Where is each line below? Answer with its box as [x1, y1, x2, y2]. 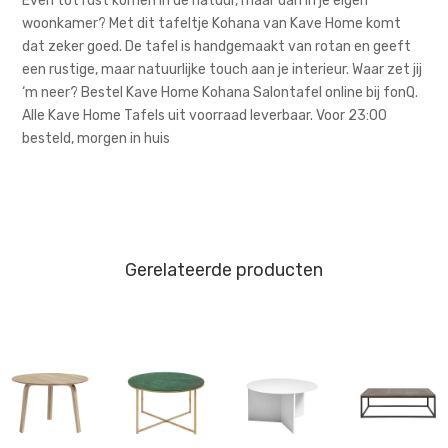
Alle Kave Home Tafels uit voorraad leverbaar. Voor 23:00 [22, 107, 388, 125]
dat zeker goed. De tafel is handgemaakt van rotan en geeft [22, 38, 412, 56]
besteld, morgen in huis [22, 130, 171, 148]
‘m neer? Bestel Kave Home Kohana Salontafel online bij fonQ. [22, 84, 419, 102]
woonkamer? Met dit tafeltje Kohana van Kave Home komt [22, 15, 402, 33]
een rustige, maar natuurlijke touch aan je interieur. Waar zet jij [22, 61, 423, 79]
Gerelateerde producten [125, 259, 323, 282]
